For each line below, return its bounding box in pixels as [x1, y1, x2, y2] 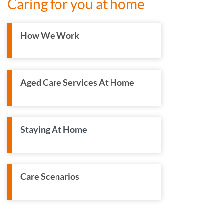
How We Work [20, 29, 79, 41]
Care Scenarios [20, 170, 79, 182]
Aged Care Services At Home [20, 76, 134, 88]
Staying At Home [20, 123, 87, 135]
